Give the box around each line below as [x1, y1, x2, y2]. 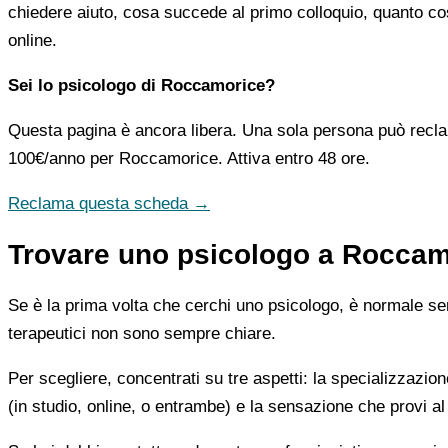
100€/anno [8, 148, 85, 168]
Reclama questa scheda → [8, 193, 210, 213]
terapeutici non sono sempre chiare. [8, 323, 276, 343]
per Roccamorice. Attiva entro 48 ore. [85, 148, 370, 168]
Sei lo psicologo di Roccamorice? [8, 75, 275, 95]
